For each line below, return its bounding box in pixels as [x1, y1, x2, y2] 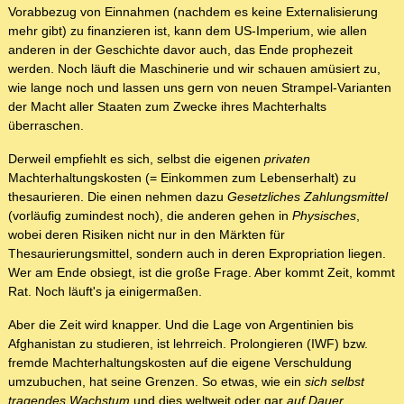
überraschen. [8, 118, 84, 133]
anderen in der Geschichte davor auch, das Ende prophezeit [8, 42, 353, 58]
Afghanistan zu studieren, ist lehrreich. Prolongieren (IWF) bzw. [8, 336, 368, 352]
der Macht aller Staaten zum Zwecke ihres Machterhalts [8, 99, 326, 115]
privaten [264, 151, 310, 167]
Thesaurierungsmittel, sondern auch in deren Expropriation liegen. [8, 246, 386, 262]
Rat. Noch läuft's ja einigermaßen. [8, 284, 202, 299]
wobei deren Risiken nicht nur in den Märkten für [8, 227, 285, 243]
